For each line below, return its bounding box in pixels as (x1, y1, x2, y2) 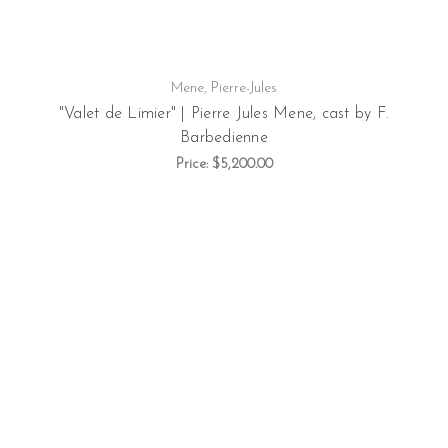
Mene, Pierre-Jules (171, 81, 277, 97)
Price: (175, 157, 212, 173)
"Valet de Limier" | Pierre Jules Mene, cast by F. (58, 106, 390, 123)
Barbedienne (180, 130, 268, 147)
